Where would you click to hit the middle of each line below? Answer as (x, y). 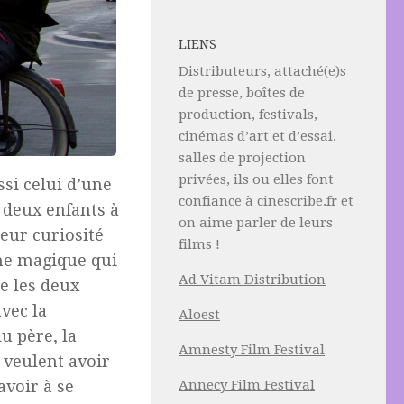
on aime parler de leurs (256, 223)
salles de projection (242, 158)
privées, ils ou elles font (256, 179)
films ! (199, 244)
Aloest (199, 315)
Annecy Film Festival (247, 385)
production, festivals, (248, 115)
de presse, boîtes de (242, 93)
